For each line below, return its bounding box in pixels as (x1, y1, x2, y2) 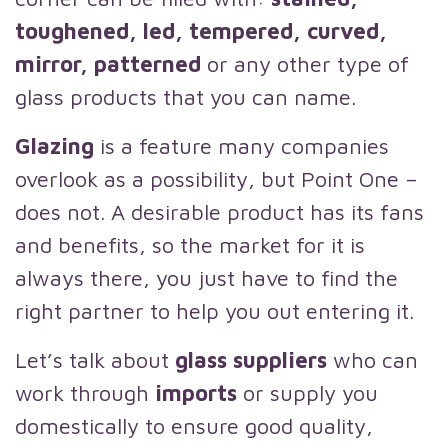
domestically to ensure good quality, (15, 413, 373, 439)
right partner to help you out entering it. (15, 298, 414, 324)
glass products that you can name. (15, 84, 356, 110)
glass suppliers (175, 347, 333, 373)
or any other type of (207, 51, 409, 77)
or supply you (243, 380, 378, 406)
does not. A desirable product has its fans (15, 199, 424, 225)
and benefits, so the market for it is (15, 232, 365, 258)
